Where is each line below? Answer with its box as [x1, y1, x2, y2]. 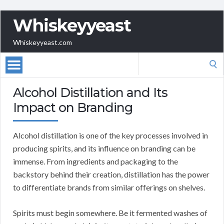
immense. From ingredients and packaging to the [13, 156, 178, 166]
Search [138, 53, 161, 63]
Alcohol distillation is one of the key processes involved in [13, 130, 208, 140]
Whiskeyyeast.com [13, 38, 72, 47]
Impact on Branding [13, 100, 132, 115]
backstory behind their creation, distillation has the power [13, 169, 209, 179]
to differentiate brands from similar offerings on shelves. [13, 182, 205, 192]
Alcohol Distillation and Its [13, 85, 167, 100]
